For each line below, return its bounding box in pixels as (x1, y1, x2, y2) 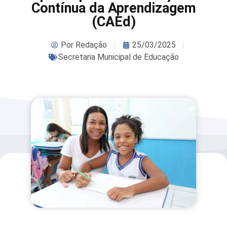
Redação (73, 40, 107, 50)
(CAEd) (91, 13, 136, 30)
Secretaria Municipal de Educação (58, 52, 179, 62)
